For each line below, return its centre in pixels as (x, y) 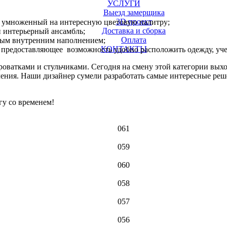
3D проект (134, 22)
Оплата (134, 40)
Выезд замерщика (134, 12)
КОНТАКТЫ (124, 49)
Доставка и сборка (134, 31)
